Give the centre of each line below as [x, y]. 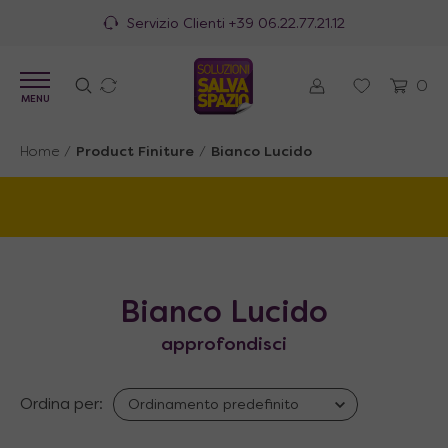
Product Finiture [135, 152]
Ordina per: [61, 405]
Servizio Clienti [178, 24]
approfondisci [224, 345]
